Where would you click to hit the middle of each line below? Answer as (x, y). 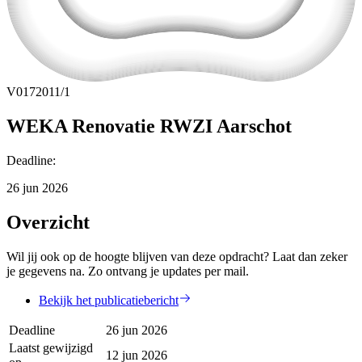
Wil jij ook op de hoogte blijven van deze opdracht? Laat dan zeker (177, 256)
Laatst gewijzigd (51, 347)
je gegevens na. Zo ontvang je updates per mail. (128, 271)
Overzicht (48, 222)
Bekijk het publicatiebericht (109, 300)
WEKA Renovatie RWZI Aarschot (149, 126)
